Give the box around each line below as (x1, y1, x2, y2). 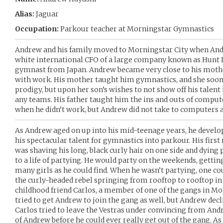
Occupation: (15, 24, 59, 33)
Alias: (15, 9, 34, 18)
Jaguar (34, 9, 59, 18)
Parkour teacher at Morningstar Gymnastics (59, 24, 214, 33)
